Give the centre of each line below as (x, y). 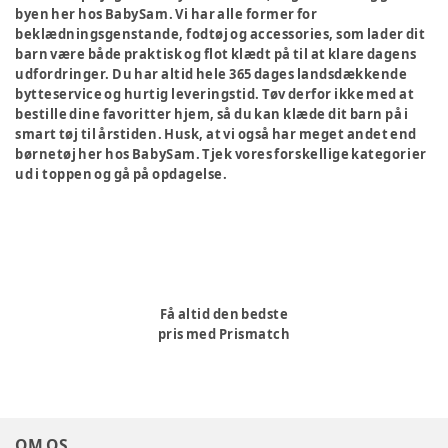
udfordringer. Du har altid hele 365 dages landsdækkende (211, 74)
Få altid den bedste (224, 314)
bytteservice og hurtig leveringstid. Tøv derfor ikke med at (215, 94)
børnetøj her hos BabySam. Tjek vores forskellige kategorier (221, 154)
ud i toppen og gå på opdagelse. (121, 174)
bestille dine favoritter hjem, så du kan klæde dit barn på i (212, 114)
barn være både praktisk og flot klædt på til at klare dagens (216, 54)
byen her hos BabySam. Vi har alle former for (166, 14)
